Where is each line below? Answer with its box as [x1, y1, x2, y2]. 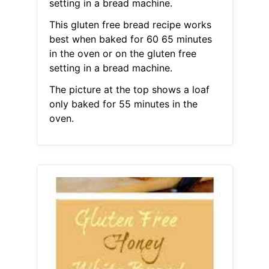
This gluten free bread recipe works [49, 19, 211, 31]
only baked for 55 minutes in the [49, 98, 198, 110]
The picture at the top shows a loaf [49, 83, 210, 96]
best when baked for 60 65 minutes [49, 33, 212, 46]
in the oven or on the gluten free [49, 47, 196, 60]
